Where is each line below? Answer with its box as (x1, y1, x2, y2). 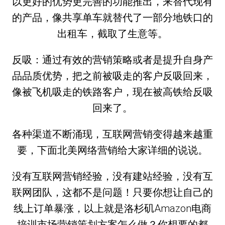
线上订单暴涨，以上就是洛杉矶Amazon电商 (14, 202, 211, 214)
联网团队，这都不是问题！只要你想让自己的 (12, 186, 213, 198)
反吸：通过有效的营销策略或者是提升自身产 (12, 53, 213, 66)
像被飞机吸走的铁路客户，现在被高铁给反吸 (12, 85, 213, 98)
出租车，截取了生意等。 (57, 27, 168, 40)
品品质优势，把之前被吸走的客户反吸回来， (12, 69, 213, 82)
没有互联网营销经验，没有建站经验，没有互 (12, 170, 213, 182)
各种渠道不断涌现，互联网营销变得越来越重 (12, 128, 213, 140)
